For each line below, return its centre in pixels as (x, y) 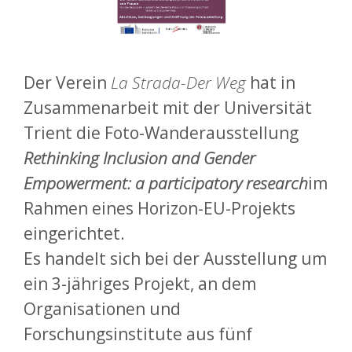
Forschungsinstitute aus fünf (138, 334)
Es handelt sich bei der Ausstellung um (175, 258)
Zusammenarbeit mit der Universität (168, 108)
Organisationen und (102, 309)
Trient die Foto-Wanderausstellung (161, 133)
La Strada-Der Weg (178, 82)
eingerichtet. (74, 233)
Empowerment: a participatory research (166, 183)
